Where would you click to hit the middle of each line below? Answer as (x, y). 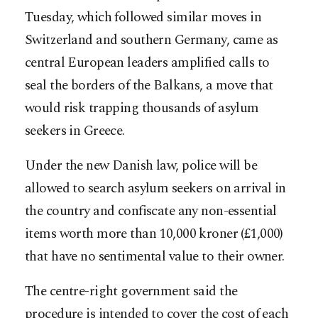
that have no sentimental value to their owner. (155, 256)
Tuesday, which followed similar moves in (143, 17)
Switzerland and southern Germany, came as (152, 40)
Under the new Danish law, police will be (141, 165)
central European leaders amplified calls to (147, 62)
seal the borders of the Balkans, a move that (149, 85)
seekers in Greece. (75, 131)
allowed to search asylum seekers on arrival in (155, 188)
